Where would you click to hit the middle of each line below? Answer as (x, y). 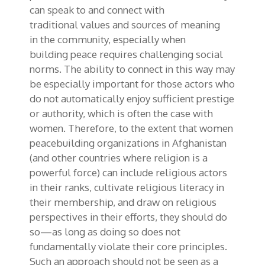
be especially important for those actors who (132, 83)
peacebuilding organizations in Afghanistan (128, 143)
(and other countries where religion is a (119, 157)
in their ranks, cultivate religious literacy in (127, 187)
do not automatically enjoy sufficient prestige (132, 98)
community (82, 39)
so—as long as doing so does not (105, 231)
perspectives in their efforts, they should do (128, 216)
